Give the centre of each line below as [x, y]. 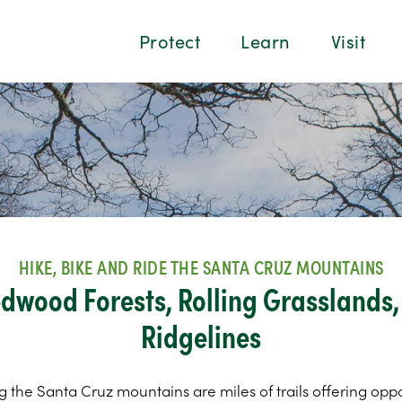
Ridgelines [201, 335]
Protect [170, 40]
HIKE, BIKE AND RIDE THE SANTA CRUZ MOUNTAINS [201, 267]
